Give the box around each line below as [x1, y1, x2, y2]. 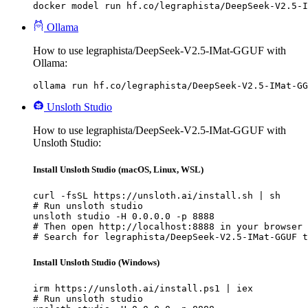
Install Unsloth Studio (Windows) [33, 257, 159, 268]
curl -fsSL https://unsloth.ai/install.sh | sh [33, 190, 280, 201]
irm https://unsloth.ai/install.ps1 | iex [33, 283, 253, 294]
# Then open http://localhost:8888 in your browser [33, 221, 302, 232]
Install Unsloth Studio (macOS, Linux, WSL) [33, 164, 203, 175]
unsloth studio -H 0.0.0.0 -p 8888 [33, 211, 214, 222]
